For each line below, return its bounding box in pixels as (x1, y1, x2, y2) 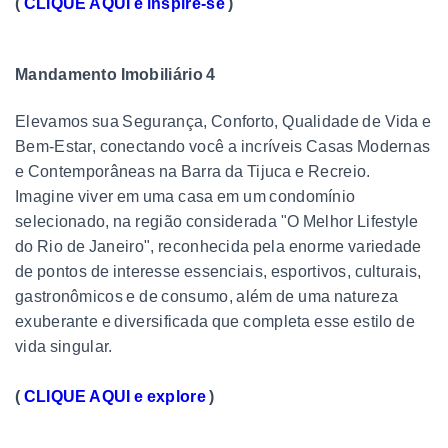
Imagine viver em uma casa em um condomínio (15, 187, 356, 205)
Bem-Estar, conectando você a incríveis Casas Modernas (15, 137, 431, 155)
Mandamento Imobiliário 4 (15, 65, 216, 83)
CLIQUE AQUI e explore (23, 387, 206, 405)
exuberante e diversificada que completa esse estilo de (15, 312, 415, 330)
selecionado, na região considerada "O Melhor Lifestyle (15, 212, 419, 230)
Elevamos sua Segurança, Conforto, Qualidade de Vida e (15, 112, 432, 130)
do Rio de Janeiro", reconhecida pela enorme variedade (15, 237, 422, 255)
